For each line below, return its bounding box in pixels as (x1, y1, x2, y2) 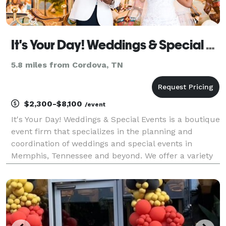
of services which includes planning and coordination (11, 162, 218, 173)
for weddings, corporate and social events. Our (11, 175, 192, 185)
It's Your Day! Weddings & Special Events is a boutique (11, 114, 220, 124)
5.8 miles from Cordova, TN (11, 60, 123, 70)
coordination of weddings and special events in (11, 138, 192, 148)
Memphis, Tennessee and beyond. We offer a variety (11, 150, 213, 160)
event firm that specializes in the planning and (11, 126, 193, 136)
